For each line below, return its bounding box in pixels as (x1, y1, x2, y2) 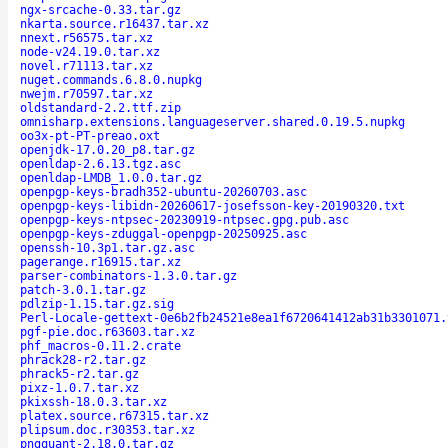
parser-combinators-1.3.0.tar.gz (20, 268, 237, 283)
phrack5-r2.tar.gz (20, 366, 139, 381)
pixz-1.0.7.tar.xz (20, 380, 139, 395)
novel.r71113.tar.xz (20, 58, 153, 73)
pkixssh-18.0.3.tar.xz (20, 394, 167, 409)
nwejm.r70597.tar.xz (20, 86, 153, 101)
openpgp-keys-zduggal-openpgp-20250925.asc (20, 226, 307, 241)
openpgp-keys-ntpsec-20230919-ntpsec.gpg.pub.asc (20, 212, 349, 227)
